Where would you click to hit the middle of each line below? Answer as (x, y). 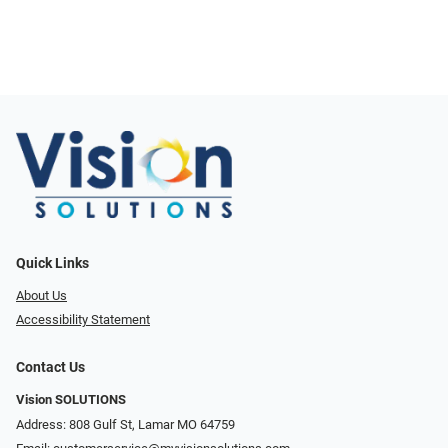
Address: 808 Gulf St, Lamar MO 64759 (125, 424)
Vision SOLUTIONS (71, 400)
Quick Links (52, 263)
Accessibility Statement (83, 320)
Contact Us (50, 368)
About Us (41, 295)
